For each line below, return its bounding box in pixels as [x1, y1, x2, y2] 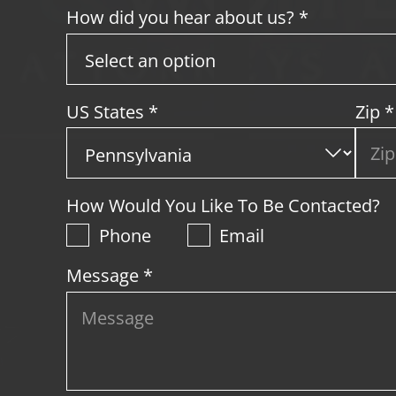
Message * [66, 262, 154, 287]
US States [66, 98, 149, 124]
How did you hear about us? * [66, 4, 309, 30]
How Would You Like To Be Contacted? [66, 193, 381, 218]
